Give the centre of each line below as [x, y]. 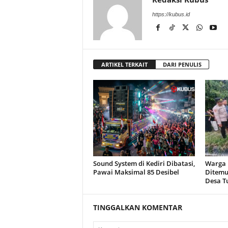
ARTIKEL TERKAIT [124, 64]
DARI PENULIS [182, 64]
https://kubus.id [171, 14]
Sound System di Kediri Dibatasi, [144, 163]
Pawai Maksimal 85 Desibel [136, 172]
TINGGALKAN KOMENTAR [137, 207]
